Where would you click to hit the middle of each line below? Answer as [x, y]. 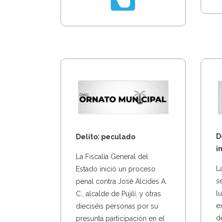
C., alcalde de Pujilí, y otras [118, 194]
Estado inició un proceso [116, 169]
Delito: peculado [106, 137]
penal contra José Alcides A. [121, 181]
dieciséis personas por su [117, 206]
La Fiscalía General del [112, 156]
